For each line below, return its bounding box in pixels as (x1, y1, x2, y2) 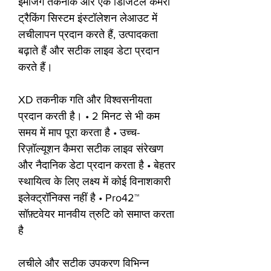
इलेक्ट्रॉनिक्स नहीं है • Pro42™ (18, 192, 139, 204)
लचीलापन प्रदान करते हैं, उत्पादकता (18, 28, 158, 41)
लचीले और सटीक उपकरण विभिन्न (18, 257, 149, 270)
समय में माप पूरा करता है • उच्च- (18, 126, 140, 139)
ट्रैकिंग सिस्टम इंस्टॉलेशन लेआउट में (18, 12, 157, 25)
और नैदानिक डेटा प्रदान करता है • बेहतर (18, 159, 175, 172)
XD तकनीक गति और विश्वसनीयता (18, 94, 152, 106)
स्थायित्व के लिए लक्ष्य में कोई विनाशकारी (18, 175, 171, 188)
